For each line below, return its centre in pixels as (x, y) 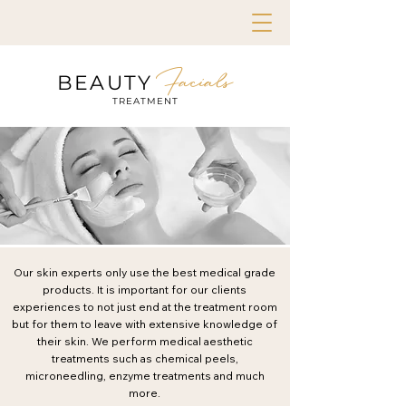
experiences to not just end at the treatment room (145, 307)
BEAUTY (105, 83)
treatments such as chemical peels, (145, 358)
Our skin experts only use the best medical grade (145, 272)
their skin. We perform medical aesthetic (145, 341)
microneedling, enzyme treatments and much (145, 376)
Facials (194, 83)
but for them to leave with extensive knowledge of (145, 324)
